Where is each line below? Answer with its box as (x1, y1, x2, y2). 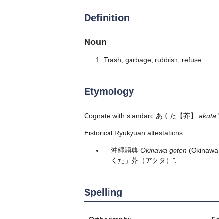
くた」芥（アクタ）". (111, 156, 177, 164)
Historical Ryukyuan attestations (84, 129, 183, 137)
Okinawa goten (140, 146, 187, 154)
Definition (84, 12, 130, 23)
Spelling (84, 186, 122, 197)
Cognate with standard (84, 111, 156, 120)
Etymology (84, 86, 134, 97)
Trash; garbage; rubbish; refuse (104, 55, 201, 64)
